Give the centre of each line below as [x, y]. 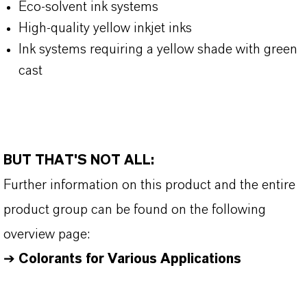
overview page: [47, 234]
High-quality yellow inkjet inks [105, 28]
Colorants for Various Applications [130, 259]
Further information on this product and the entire [149, 185]
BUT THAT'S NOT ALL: [81, 160]
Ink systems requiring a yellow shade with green [158, 49]
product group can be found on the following [135, 210]
